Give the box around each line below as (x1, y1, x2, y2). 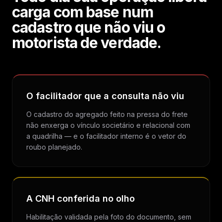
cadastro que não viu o (12, 18, 166, 36)
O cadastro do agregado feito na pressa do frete (26, 110, 188, 118)
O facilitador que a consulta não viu (26, 91, 184, 101)
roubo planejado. (26, 143, 82, 151)
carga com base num (12, 3, 153, 21)
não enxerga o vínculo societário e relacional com (26, 121, 190, 129)
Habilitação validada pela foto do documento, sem (26, 213, 191, 221)
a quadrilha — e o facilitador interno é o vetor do (26, 132, 186, 140)
